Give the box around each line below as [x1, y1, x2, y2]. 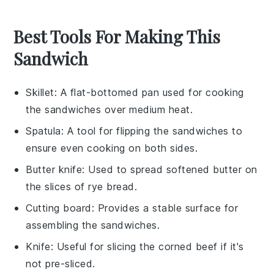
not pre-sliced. [26, 257, 95, 270]
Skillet [26, 86, 54, 98]
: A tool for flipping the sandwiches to [61, 124, 243, 137]
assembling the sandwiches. [26, 218, 160, 231]
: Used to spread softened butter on [82, 163, 257, 176]
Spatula [26, 124, 61, 137]
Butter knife [26, 163, 83, 176]
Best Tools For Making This [13, 24, 221, 48]
